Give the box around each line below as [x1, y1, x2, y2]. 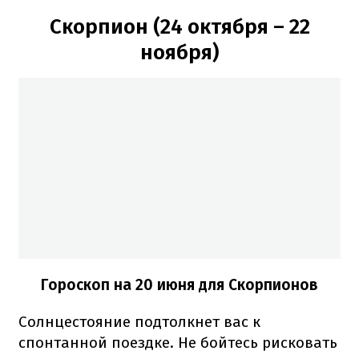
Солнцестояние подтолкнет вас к [18, 312, 260, 331]
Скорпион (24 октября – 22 [49, 14, 310, 40]
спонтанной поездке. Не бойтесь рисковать [18, 333, 337, 352]
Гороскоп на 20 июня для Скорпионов [41, 275, 318, 294]
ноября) [140, 40, 219, 66]
